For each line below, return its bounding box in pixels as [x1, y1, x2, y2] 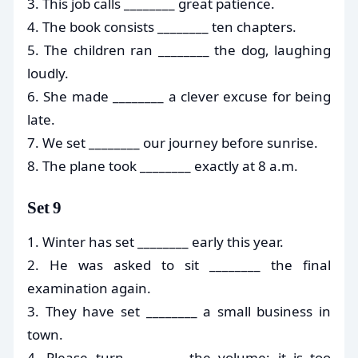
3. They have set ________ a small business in [27, 301, 331, 320]
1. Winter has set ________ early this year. [27, 232, 284, 251]
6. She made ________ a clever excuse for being [27, 86, 331, 105]
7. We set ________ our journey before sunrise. [27, 133, 318, 152]
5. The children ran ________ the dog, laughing [27, 40, 331, 59]
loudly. [27, 63, 69, 82]
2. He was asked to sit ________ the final [27, 255, 331, 274]
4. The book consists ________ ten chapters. [27, 17, 296, 36]
